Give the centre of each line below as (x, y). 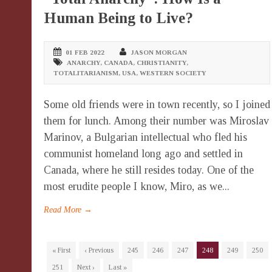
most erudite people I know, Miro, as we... (137, 187)
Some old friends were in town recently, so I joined (157, 105)
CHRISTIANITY (161, 63)
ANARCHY (83, 63)
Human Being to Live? (118, 18)
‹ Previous (99, 250)
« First (61, 250)
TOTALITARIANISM (86, 73)
